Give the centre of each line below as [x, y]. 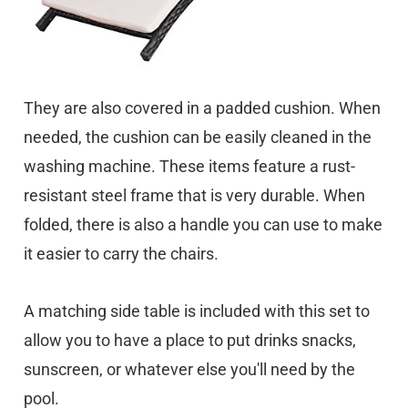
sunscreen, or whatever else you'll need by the [189, 369]
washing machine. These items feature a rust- [189, 166]
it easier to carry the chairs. [121, 254]
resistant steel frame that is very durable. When [194, 195]
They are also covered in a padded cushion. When [202, 108]
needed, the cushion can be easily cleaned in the [198, 137]
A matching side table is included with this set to [197, 311]
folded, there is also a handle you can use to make [203, 224]
